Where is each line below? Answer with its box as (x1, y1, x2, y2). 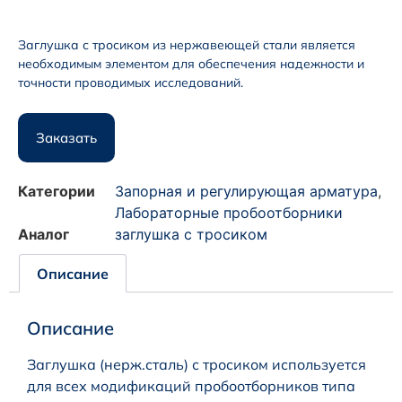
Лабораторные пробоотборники (115, 203, 343, 222)
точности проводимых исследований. (18, 74, 243, 91)
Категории (18, 181, 95, 200)
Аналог (18, 224, 69, 243)
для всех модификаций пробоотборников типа (27, 377, 355, 396)
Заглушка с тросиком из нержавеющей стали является (18, 36, 355, 53)
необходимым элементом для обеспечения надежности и (18, 55, 364, 72)
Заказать (36, 128, 97, 146)
